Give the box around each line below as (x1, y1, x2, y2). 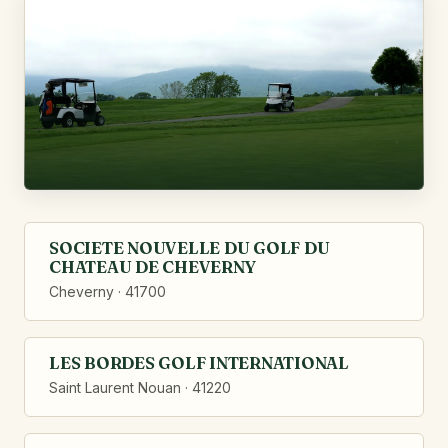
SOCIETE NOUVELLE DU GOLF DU (49, 237, 330, 258)
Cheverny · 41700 (49, 283, 166, 300)
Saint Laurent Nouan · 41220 (49, 379, 231, 396)
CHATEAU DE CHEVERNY (49, 256, 256, 277)
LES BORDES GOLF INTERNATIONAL (49, 352, 349, 373)
